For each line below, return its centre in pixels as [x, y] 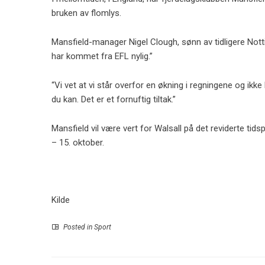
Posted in [78, 227]
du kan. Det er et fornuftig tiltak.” [114, 99]
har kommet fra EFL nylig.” [102, 56]
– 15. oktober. [78, 143]
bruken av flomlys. [86, 13]
